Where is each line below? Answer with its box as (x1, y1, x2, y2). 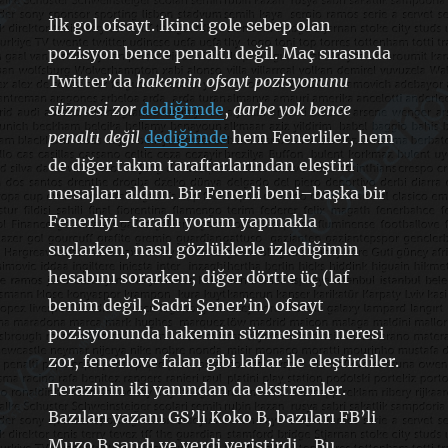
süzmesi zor (47, 98, 140, 119)
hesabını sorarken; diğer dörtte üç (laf (47, 266, 349, 287)
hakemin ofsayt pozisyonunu (135, 70, 349, 91)
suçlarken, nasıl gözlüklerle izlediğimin (47, 238, 359, 259)
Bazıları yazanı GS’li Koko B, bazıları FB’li (47, 406, 376, 427)
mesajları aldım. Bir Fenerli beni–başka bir (47, 182, 385, 203)
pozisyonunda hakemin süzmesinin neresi (47, 322, 384, 343)
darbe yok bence (232, 98, 351, 119)
